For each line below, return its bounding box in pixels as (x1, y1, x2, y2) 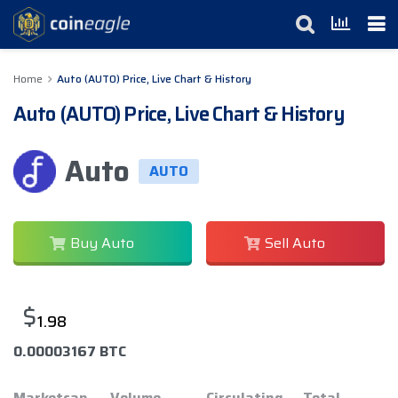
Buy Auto (69, 232, 134, 254)
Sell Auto (264, 232, 325, 254)
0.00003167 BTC (13, 340, 126, 363)
